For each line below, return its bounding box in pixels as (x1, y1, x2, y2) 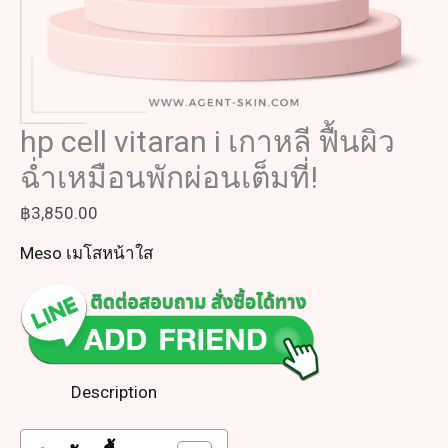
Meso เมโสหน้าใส (20, 243, 153, 263)
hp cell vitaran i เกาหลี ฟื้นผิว (20, 124, 395, 159)
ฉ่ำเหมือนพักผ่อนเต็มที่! (20, 160, 318, 195)
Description (71, 381, 157, 402)
